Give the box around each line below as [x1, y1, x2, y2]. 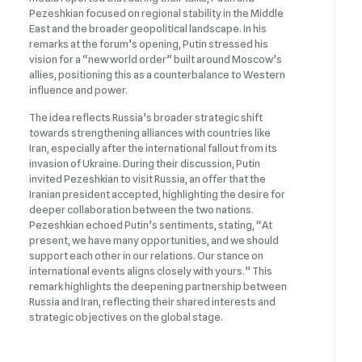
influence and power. [29, 82, 128, 96]
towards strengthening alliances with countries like [29, 125, 271, 139]
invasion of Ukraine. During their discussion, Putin [29, 156, 261, 170]
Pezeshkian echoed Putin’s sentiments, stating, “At [29, 217, 273, 231]
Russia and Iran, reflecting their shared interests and [29, 294, 276, 308]
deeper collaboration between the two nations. [29, 202, 255, 216]
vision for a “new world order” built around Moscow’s [29, 52, 283, 65]
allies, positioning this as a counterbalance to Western [29, 67, 286, 81]
